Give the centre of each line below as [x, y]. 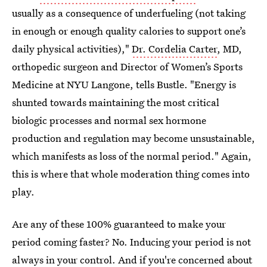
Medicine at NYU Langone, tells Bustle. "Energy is [124, 84]
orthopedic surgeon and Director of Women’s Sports [127, 66]
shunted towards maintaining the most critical [116, 102]
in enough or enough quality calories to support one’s [129, 31]
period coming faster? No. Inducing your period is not [131, 242]
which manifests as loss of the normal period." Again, [132, 156]
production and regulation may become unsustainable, [133, 138]
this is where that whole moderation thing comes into [131, 174]
